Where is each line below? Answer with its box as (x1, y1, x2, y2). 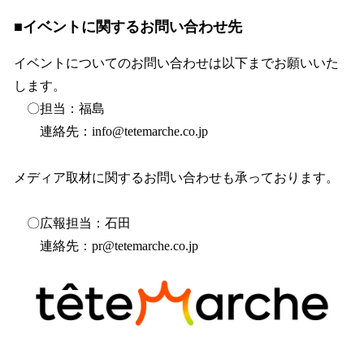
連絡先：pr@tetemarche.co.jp (14, 239, 198, 253)
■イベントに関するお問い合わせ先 (14, 18, 242, 35)
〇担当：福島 (14, 101, 105, 115)
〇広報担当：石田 (14, 215, 131, 230)
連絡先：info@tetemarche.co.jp (14, 123, 221, 138)
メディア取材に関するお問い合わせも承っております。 (14, 170, 339, 184)
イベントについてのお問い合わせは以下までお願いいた (14, 55, 339, 70)
